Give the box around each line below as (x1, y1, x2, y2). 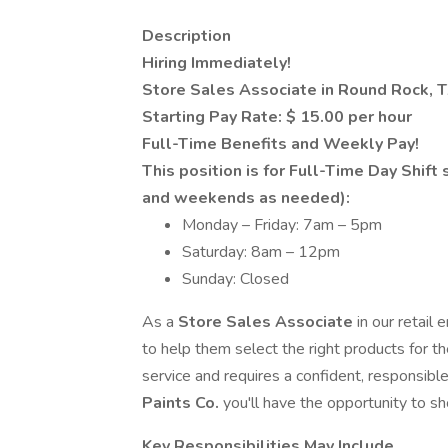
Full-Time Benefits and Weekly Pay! (142, 133, 419, 155)
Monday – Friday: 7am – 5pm (182, 214, 384, 236)
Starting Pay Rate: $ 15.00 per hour (142, 106, 412, 128)
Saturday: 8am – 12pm (182, 241, 342, 263)
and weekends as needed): (142, 187, 350, 209)
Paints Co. (142, 392, 223, 414)
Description (142, 25, 231, 47)
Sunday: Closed (182, 268, 291, 290)
